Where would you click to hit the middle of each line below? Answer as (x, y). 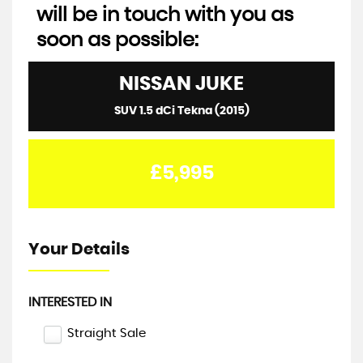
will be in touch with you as (165, 15)
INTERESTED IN (70, 302)
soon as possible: (117, 41)
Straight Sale (107, 333)
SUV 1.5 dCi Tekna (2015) (181, 111)
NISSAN (155, 84)
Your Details (79, 250)
